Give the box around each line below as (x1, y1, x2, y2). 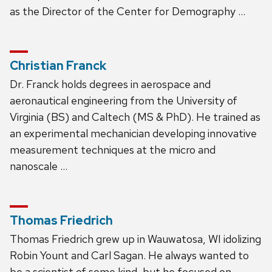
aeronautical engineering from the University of (10, 93, 237, 107)
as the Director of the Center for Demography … (10, 4, 245, 18)
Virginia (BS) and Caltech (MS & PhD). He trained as (10, 109, 260, 124)
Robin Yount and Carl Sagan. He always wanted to (10, 248, 249, 262)
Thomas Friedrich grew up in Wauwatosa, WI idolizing (10, 231, 261, 246)
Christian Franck (10, 57, 106, 73)
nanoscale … (10, 158, 67, 173)
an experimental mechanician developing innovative (10, 126, 257, 140)
